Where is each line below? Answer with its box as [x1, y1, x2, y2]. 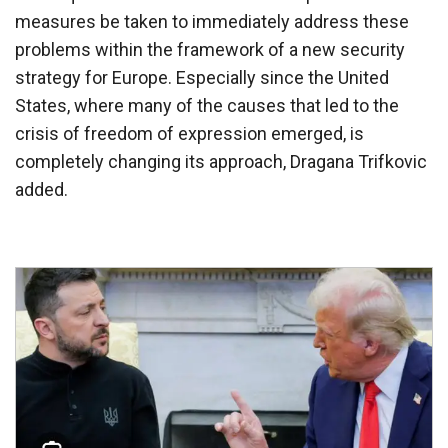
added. [15, 178, 68, 200]
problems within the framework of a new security [15, 38, 405, 60]
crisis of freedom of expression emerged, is [15, 122, 364, 144]
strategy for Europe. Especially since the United [15, 66, 389, 88]
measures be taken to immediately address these [15, 10, 409, 32]
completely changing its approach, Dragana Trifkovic [15, 150, 427, 172]
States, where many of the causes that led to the [15, 94, 399, 116]
